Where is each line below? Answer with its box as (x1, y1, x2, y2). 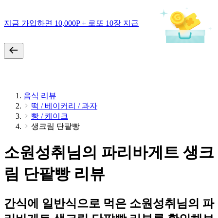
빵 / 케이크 (31, 112, 68, 120)
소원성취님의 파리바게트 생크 (4, 144, 214, 162)
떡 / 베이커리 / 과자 (31, 102, 97, 110)
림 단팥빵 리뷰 (4, 165, 105, 183)
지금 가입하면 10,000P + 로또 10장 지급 (4, 18, 139, 27)
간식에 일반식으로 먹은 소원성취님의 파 (4, 197, 214, 210)
